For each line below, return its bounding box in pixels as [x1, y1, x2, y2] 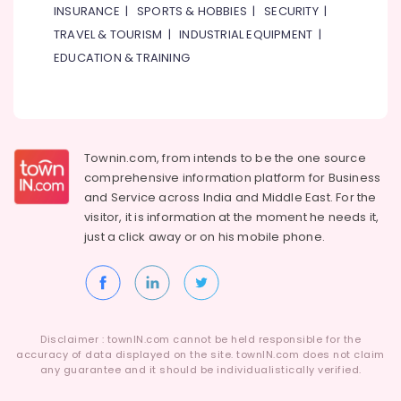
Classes [13, 90, 60, 105]
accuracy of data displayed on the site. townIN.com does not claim [16, 347, 385, 362]
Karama [13, 161, 61, 176]
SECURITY [264, 3, 319, 20]
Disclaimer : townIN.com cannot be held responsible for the [40, 332, 361, 346]
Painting [13, 322, 60, 337]
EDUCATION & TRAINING [54, 49, 190, 66]
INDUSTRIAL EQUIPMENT [179, 26, 313, 43]
